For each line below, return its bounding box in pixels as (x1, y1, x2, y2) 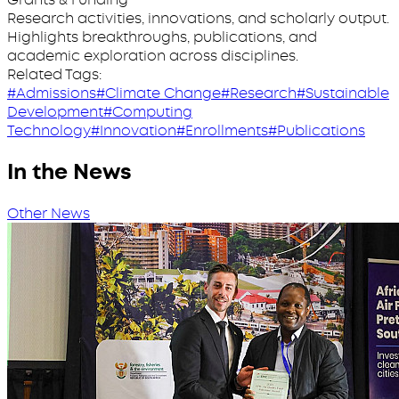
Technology (7, 121, 91, 140)
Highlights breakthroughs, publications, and (7, 28, 317, 46)
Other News (7, 203, 90, 223)
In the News (7, 157, 132, 186)
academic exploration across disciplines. (7, 46, 298, 65)
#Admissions (7, 84, 96, 102)
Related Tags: (7, 65, 102, 84)
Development (7, 102, 103, 121)
